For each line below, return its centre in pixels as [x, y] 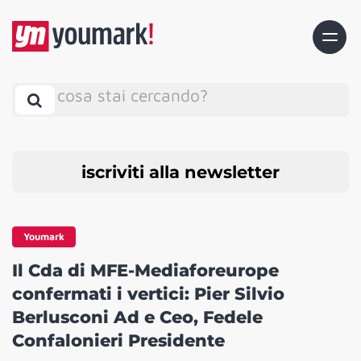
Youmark [44, 237]
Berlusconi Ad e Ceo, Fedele [137, 317]
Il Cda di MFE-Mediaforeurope [145, 271]
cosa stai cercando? [133, 95]
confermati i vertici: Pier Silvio [148, 294]
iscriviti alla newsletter [180, 172]
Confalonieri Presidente [118, 341]
